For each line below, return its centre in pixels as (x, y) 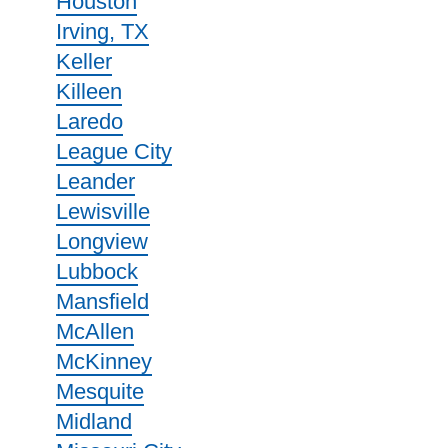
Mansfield (102, 301)
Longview (102, 241)
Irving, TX (102, 31)
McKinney (104, 361)
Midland (94, 421)
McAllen (95, 331)
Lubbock (97, 271)
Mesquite (100, 391)
